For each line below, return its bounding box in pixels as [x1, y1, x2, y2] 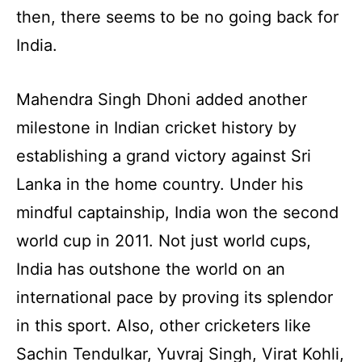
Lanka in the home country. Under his [16, 174, 303, 194]
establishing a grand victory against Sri [16, 145, 311, 166]
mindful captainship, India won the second [16, 202, 339, 222]
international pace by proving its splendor [16, 287, 333, 307]
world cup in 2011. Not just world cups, [16, 230, 311, 250]
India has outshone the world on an [16, 259, 285, 279]
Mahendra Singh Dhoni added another [16, 89, 307, 109]
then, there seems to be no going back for [16, 6, 339, 27]
